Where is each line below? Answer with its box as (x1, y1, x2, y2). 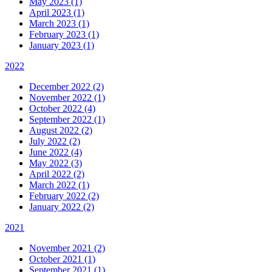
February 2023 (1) (29, 29, 99, 39)
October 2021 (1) (29, 253, 95, 264)
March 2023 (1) (29, 18, 89, 29)
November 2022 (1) (29, 92, 105, 103)
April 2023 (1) (29, 7, 84, 18)
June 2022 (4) (29, 146, 82, 157)
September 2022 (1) (29, 114, 105, 124)
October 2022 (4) (29, 103, 95, 114)
